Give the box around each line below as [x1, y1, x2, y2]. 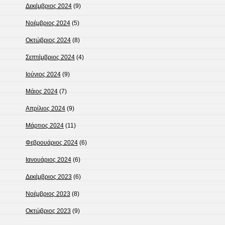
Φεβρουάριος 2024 [25, 139, 78, 147]
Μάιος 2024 [25, 88, 58, 95]
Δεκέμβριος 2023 [25, 173, 72, 181]
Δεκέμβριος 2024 [25, 3, 72, 10]
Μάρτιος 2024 [25, 122, 64, 130]
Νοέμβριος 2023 [25, 190, 70, 198]
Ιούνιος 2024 [25, 71, 61, 78]
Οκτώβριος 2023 [25, 207, 71, 215]
